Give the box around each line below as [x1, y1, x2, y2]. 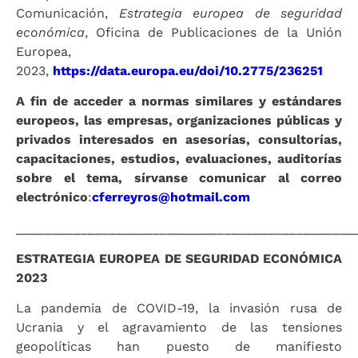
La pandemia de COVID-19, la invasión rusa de [16, 300, 342, 316]
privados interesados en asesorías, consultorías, [16, 132, 342, 148]
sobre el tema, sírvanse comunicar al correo [16, 170, 342, 186]
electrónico [16, 189, 88, 205]
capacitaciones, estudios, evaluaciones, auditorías [16, 151, 342, 167]
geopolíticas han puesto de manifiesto [16, 339, 342, 355]
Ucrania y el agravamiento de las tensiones [16, 320, 342, 336]
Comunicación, [16, 5, 119, 21]
